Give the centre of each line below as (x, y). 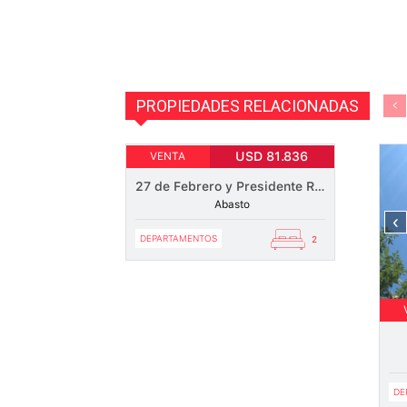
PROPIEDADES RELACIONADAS (248, 106)
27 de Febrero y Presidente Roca (320, 186)
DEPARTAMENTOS (179, 238)
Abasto (230, 204)
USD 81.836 (272, 156)
